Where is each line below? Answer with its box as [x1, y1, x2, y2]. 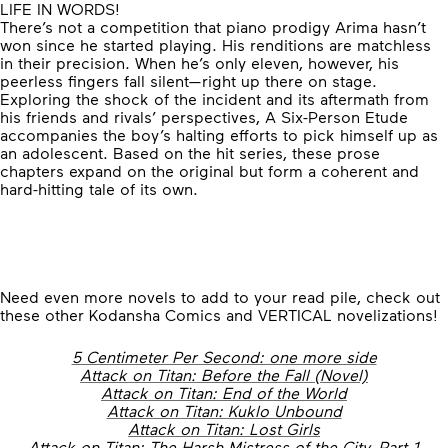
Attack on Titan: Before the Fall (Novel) [80, 365, 368, 384]
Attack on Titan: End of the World [101, 383, 347, 402]
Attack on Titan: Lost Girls [128, 419, 320, 438]
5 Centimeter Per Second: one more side [71, 347, 377, 366]
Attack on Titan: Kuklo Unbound [106, 401, 342, 420]
